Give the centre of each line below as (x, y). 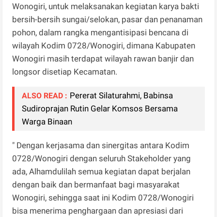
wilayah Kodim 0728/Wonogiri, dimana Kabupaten (104, 45)
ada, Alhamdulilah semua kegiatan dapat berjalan (101, 171)
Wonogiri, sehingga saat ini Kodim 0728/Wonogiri (103, 197)
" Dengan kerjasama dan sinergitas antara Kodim (101, 145)
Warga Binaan (47, 121)
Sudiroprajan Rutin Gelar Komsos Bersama (100, 108)
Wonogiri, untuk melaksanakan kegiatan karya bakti (106, 6)
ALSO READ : (45, 95)
